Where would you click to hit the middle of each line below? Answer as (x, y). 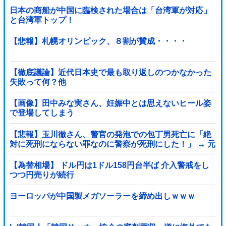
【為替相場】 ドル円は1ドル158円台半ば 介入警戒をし (109, 165)
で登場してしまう (42, 113)
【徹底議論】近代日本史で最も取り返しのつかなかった (110, 72)
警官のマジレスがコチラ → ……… (72, 153)
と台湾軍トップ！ (42, 20)
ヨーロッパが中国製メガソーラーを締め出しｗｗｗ (102, 196)
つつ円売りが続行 (42, 175)
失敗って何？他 (38, 82)
